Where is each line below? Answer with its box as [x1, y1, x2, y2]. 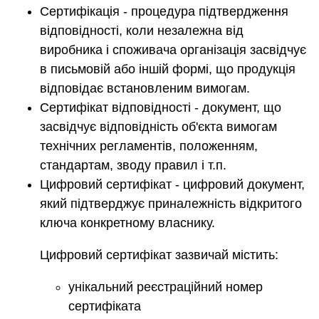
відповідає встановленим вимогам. [40, 81, 250, 96]
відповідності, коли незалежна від [40, 23, 244, 38]
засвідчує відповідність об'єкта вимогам [40, 120, 277, 135]
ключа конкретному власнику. [40, 216, 215, 231]
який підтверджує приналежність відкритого [40, 197, 302, 211]
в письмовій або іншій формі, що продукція [40, 62, 296, 77]
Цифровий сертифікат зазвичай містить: [40, 248, 278, 263]
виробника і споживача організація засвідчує [40, 43, 306, 58]
